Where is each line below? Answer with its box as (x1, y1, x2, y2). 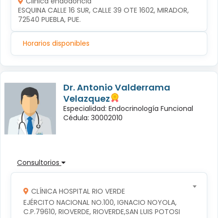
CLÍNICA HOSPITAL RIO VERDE (31, 186, 125, 196)
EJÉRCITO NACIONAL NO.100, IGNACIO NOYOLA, (23, 197, 179, 207)
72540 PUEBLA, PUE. (18, 14, 81, 24)
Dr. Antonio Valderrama (63, 81, 170, 93)
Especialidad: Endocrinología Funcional (63, 103, 193, 113)
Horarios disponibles (23, 38, 90, 48)
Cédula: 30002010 (63, 112, 123, 123)
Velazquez (63, 92, 110, 105)
